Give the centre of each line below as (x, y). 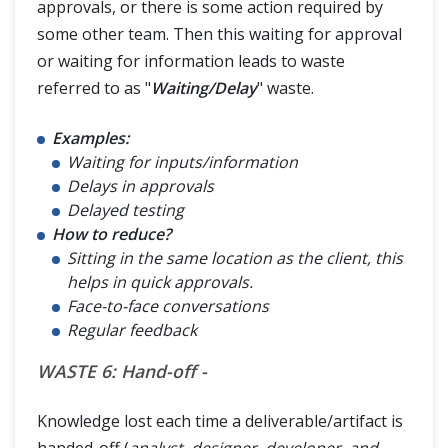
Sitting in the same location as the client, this (235, 257)
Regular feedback (132, 329)
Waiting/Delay (204, 87)
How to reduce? (111, 233)
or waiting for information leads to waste (191, 60)
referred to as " (94, 87)
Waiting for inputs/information (182, 161)
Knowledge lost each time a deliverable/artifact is (220, 420)
